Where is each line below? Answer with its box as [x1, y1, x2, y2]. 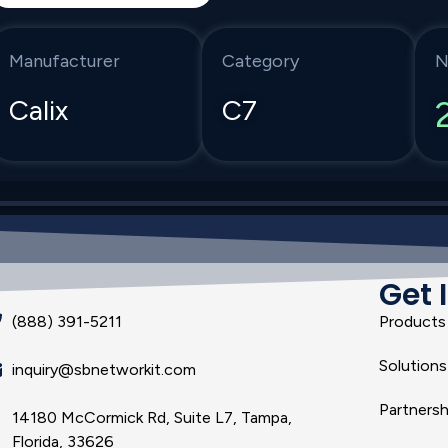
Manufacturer [9, 50, 121, 72]
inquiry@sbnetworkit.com [11, 360, 196, 380]
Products [378, 312, 446, 332]
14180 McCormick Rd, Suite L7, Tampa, [11, 408, 292, 428]
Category [222, 50, 300, 72]
